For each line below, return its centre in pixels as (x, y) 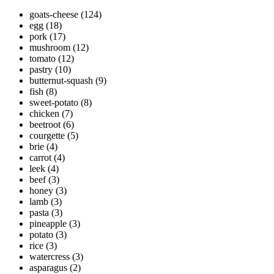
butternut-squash (61, 81)
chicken (44, 114)
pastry (41, 70)
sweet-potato (54, 103)
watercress (50, 257)
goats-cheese (54, 15)
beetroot (45, 125)
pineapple (48, 224)
